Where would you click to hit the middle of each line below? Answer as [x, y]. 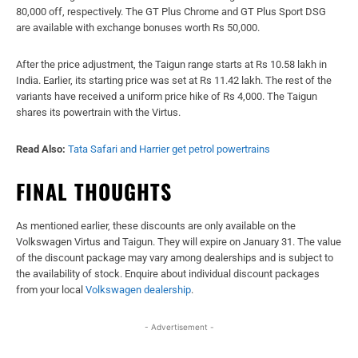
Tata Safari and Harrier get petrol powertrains [169, 149]
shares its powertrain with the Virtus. [98, 113]
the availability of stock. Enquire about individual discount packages [168, 274]
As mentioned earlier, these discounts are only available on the [156, 226]
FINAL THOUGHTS [94, 192]
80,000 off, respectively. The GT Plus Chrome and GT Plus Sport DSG [171, 12]
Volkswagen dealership [138, 290]
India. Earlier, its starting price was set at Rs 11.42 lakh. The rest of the [174, 81]
